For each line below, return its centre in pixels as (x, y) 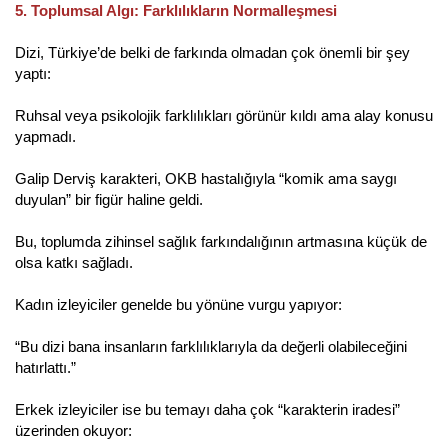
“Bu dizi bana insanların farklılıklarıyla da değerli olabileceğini (211, 346)
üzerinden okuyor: (73, 430)
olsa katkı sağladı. (74, 262)
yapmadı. (45, 136)
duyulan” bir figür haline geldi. (109, 199)
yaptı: (33, 73)
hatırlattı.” (45, 367)
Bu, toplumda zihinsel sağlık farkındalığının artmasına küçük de (221, 241)
